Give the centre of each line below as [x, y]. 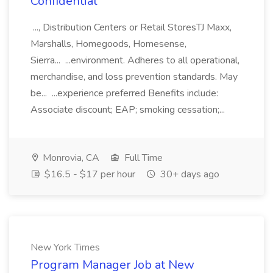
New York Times [65, 247]
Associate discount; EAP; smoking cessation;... [129, 110]
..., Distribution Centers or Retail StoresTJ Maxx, [131, 27]
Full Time [142, 158]
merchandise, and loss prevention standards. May [134, 77]
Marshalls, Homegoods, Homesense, [108, 44]
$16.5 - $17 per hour [89, 174]
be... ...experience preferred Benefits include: [124, 93]
